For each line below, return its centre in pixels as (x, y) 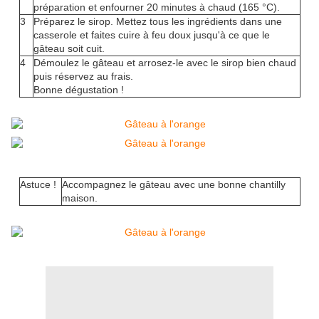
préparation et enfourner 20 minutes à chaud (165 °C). (156, 7)
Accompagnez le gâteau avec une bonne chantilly (173, 185)
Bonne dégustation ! (78, 90)
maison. (79, 198)
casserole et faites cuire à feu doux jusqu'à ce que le (151, 35)
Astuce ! (38, 185)
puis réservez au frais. (83, 77)
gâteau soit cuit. (69, 49)
